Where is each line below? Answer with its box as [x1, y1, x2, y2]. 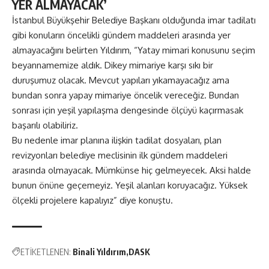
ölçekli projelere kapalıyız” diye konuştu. [12, 195, 173, 207]
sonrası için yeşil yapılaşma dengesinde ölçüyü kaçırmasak [12, 104, 243, 116]
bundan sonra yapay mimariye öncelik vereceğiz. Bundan [12, 89, 239, 101]
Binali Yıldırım [73, 247, 126, 258]
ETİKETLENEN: [20, 247, 71, 258]
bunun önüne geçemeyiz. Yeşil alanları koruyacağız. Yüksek [12, 180, 247, 192]
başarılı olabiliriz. [12, 119, 78, 131]
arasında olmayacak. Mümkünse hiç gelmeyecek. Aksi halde [12, 165, 251, 177]
